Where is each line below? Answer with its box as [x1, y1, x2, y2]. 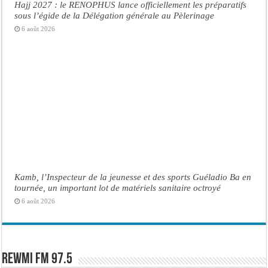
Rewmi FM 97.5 [2, 251, 73, 267]
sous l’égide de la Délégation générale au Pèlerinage [14, 10, 215, 21]
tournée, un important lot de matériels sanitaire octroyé [14, 182, 221, 193]
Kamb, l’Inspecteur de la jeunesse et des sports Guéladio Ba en [14, 171, 252, 182]
